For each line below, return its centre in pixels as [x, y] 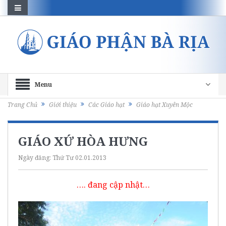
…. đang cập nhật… [113, 184]
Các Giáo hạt [106, 105]
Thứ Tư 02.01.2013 [79, 157]
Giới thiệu [63, 105]
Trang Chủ [22, 105]
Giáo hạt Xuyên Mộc [164, 105]
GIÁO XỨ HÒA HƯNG [83, 141]
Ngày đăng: [35, 157]
